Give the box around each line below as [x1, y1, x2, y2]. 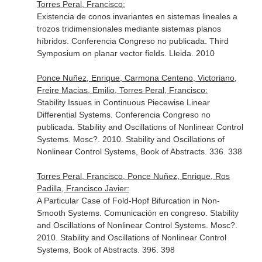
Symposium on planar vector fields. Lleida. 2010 [36, 49, 215, 58]
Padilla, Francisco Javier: [36, 184, 129, 193]
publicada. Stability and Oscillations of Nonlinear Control [36, 122, 243, 132]
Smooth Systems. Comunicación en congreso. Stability [36, 208, 239, 218]
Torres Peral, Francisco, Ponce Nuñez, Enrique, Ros [36, 171, 230, 181]
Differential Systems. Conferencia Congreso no [36, 110, 211, 119]
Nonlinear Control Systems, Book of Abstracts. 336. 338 [36, 147, 242, 156]
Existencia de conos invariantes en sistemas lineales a [36, 12, 237, 21]
